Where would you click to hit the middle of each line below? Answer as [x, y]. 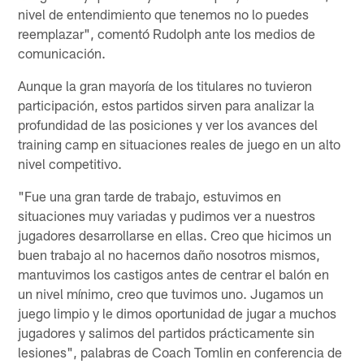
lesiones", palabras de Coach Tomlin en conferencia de [180, 351]
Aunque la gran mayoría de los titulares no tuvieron [165, 85]
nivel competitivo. [70, 163]
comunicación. [62, 52]
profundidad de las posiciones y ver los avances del [168, 124]
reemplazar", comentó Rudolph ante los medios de [167, 33]
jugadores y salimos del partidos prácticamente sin [167, 332]
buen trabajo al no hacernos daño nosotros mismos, [169, 254]
